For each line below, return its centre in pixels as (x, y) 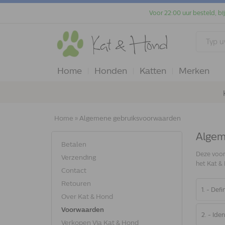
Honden (111, 71)
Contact (74, 171)
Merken (194, 71)
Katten (153, 71)
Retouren (76, 184)
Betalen (74, 144)
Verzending (79, 157)
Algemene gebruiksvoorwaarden (130, 118)
